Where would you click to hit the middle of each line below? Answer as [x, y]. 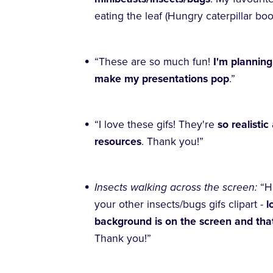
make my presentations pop [161, 79]
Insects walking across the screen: [177, 188]
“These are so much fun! [154, 62]
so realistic [244, 125]
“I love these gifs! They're [156, 125]
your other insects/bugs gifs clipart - [180, 205]
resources [118, 142]
